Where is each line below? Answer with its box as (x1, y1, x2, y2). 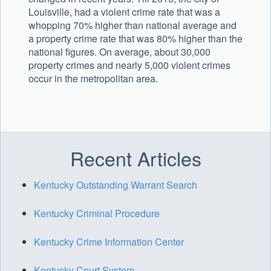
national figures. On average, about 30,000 (28, 45, 211, 59)
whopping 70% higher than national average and (28, 18, 237, 33)
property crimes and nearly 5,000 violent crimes (28, 58, 230, 73)
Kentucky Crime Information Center (34, 235, 184, 249)
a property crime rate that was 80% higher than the (28, 31, 243, 46)
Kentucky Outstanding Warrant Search (34, 178, 197, 192)
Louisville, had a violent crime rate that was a (28, 5, 220, 19)
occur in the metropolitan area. (28, 71, 158, 86)
